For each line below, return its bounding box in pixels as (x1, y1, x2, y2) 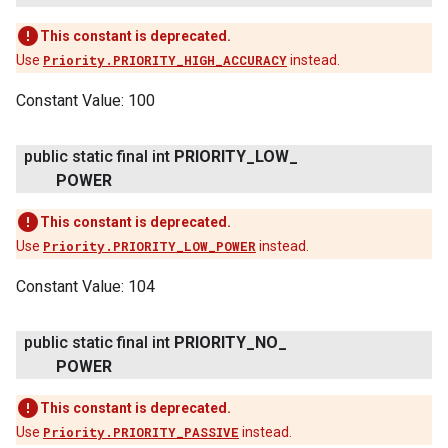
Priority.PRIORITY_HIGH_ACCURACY (43, 52, 287, 68)
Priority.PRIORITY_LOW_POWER (43, 238, 256, 254)
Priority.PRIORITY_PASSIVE (43, 424, 239, 440)
